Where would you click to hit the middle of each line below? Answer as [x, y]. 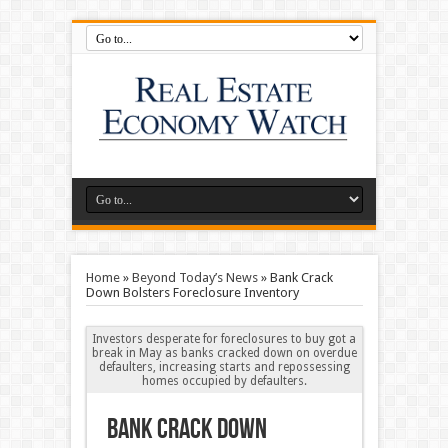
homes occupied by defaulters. [224, 381]
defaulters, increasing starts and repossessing [224, 367]
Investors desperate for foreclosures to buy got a [224, 339]
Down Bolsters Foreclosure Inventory [192, 292]
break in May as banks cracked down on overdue [224, 353]
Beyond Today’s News [194, 277]
